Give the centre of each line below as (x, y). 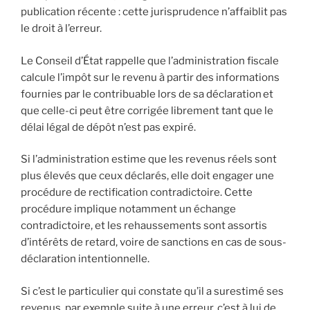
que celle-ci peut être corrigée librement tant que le (147, 110)
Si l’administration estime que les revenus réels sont (149, 159)
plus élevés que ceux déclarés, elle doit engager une (147, 176)
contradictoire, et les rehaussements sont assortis (144, 226)
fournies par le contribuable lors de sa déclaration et (147, 94)
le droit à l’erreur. (61, 29)
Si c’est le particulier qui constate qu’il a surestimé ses (152, 291)
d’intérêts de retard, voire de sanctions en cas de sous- (154, 243)
